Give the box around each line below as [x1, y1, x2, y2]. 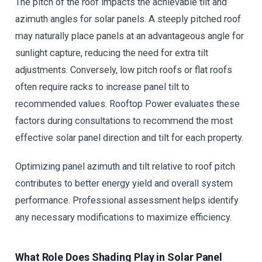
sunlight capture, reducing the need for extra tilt [15, 47, 208, 58]
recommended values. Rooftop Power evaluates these [15, 98, 240, 109]
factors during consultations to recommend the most [15, 115, 233, 126]
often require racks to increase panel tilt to [15, 81, 189, 92]
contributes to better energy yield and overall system [15, 178, 233, 189]
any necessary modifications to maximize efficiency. [15, 212, 232, 223]
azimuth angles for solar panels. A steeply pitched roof [15, 13, 241, 25]
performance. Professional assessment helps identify [15, 195, 239, 206]
